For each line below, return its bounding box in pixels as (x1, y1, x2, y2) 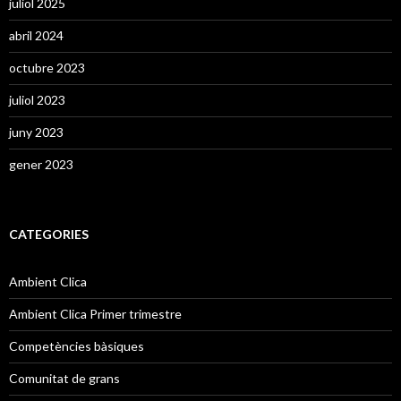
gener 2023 (9, 157, 73, 173)
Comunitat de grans (9, 371, 120, 387)
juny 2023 (9, 124, 64, 141)
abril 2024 (9, 28, 64, 44)
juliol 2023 (9, 92, 65, 108)
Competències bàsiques (9, 338, 144, 354)
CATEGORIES (9, 226, 89, 243)
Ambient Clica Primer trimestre (9, 306, 182, 322)
